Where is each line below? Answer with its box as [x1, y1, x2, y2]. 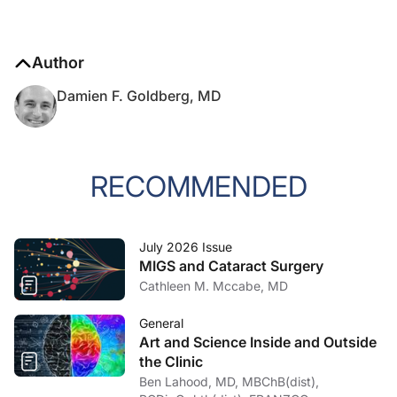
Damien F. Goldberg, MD [57, 87, 222, 105]
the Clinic [139, 353, 203, 370]
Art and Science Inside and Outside [139, 333, 377, 351]
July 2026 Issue [139, 239, 232, 254]
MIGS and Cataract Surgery [139, 257, 323, 275]
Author [32, 53, 84, 72]
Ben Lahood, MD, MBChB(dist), [139, 374, 319, 389]
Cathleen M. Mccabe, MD [139, 278, 288, 293]
